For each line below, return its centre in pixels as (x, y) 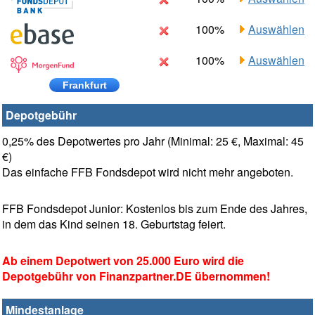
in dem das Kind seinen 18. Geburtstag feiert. (114, 224)
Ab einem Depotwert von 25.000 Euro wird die (123, 261)
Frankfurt (84, 85)
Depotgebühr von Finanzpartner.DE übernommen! (136, 276)
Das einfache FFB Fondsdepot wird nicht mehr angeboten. (148, 172)
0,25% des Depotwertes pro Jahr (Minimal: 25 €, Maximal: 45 (153, 141)
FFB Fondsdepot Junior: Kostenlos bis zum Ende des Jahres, (155, 209)
